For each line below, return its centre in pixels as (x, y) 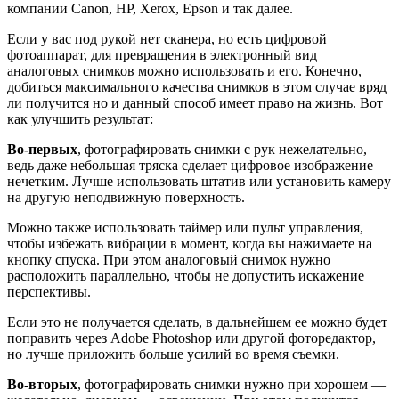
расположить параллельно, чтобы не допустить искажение (186, 275)
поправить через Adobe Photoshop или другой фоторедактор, (191, 338)
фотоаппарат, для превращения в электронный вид (162, 54)
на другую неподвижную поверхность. (126, 197)
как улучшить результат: (80, 118)
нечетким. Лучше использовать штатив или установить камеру (199, 181)
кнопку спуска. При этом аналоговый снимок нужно (169, 259)
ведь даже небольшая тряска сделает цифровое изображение (190, 165)
